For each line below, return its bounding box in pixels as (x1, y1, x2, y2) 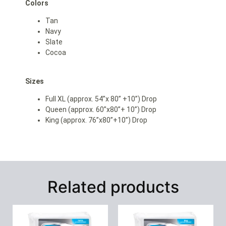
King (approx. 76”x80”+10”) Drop (45, 116, 147, 125)
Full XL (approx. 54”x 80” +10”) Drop (45, 95, 157, 103)
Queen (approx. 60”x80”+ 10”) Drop (45, 105, 156, 114)
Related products (47, 177, 179, 197)
